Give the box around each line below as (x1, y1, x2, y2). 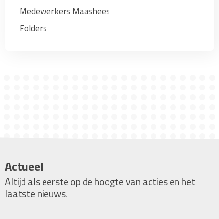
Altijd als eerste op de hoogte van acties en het (5, 174, 195, 189)
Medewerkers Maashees (20, 4, 110, 18)
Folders (20, 22, 47, 35)
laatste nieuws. (5, 186, 67, 201)
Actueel (5, 157, 44, 175)
